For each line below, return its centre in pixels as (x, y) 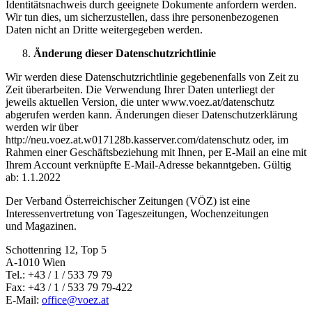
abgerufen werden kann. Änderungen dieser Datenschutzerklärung (151, 115)
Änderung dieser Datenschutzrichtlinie (125, 54)
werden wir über (42, 127)
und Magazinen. (41, 226)
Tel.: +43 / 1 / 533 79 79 (59, 275)
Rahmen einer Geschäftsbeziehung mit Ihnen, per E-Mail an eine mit (156, 153)
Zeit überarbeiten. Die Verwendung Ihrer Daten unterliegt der (140, 90)
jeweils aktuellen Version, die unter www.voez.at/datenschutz (140, 102)
